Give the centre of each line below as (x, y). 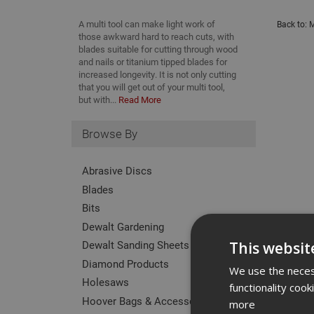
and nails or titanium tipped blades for (153, 62)
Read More (140, 100)
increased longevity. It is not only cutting (157, 74)
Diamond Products (125, 263)
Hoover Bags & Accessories (148, 300)
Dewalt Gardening (123, 226)
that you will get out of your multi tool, (152, 87)
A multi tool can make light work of (147, 24)
